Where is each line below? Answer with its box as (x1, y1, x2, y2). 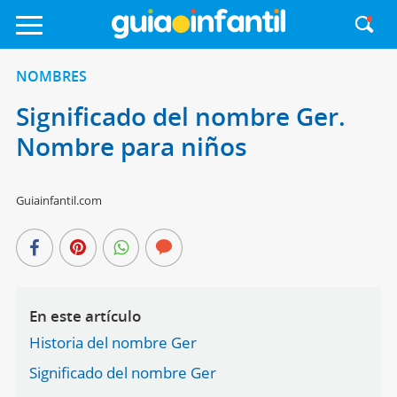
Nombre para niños (15, 129, 247, 163)
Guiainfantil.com (15, 192, 102, 208)
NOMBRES (15, 66, 87, 86)
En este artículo (28, 306, 141, 326)
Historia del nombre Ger (28, 332, 197, 353)
